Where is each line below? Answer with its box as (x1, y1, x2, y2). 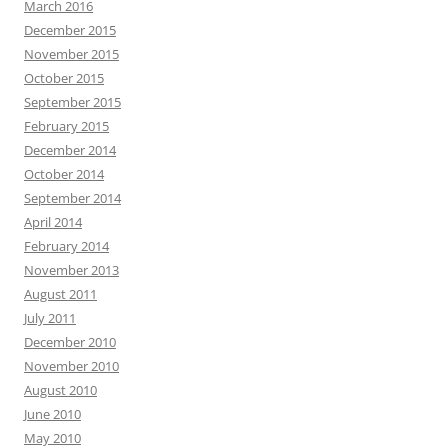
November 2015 (24, 45, 119, 63)
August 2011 (24, 285, 97, 303)
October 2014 (24, 165, 104, 183)
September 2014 (24, 189, 121, 207)
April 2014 (24, 213, 82, 231)
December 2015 (24, 21, 116, 39)
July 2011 (24, 309, 76, 327)
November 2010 (24, 357, 119, 375)
